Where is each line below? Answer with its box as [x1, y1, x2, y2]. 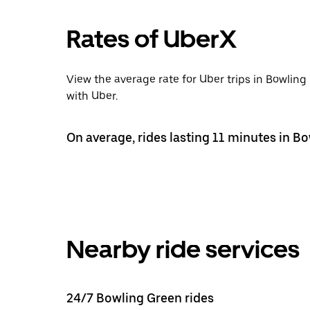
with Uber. [66, 89, 118, 102]
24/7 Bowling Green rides [66, 290, 214, 305]
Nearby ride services [66, 234, 300, 264]
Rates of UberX [66, 24, 237, 54]
